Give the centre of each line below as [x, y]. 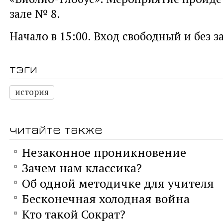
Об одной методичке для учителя [118, 183]
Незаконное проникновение [104, 153]
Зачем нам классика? [82, 168]
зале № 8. [35, 14]
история [32, 92]
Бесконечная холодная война [106, 199]
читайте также [56, 129]
